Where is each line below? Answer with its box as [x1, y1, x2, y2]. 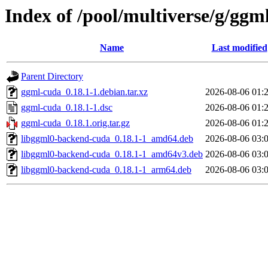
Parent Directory [21, 71, 83, 82]
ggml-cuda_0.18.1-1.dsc [21, 102, 112, 113]
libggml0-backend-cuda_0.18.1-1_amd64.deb [21, 133, 193, 144]
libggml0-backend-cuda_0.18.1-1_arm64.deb [21, 165, 191, 175]
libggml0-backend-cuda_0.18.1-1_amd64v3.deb [21, 149, 203, 160]
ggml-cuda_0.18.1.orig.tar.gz [21, 118, 130, 129]
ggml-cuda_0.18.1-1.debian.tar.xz [21, 87, 148, 98]
